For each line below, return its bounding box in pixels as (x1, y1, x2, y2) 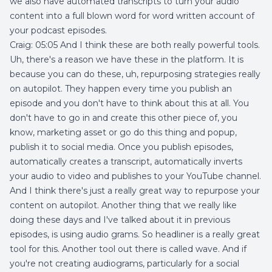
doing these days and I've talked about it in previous (10, 214, 230, 225)
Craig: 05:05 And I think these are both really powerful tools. (10, 39, 260, 50)
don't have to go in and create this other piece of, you (10, 112, 237, 123)
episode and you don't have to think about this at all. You (10, 98, 249, 109)
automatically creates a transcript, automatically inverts (10, 156, 242, 167)
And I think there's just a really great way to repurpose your (10, 185, 260, 196)
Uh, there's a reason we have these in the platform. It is (10, 54, 243, 65)
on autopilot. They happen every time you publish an (10, 83, 232, 94)
